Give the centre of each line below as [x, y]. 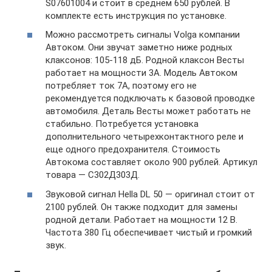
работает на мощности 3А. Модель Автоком [141, 73]
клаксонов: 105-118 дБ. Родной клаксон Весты [145, 60]
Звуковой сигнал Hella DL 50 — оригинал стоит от [150, 194]
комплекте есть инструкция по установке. [136, 15]
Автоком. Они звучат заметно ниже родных [139, 47]
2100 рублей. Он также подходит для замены [141, 207]
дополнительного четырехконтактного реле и [144, 137]
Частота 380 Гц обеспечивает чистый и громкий [149, 232]
